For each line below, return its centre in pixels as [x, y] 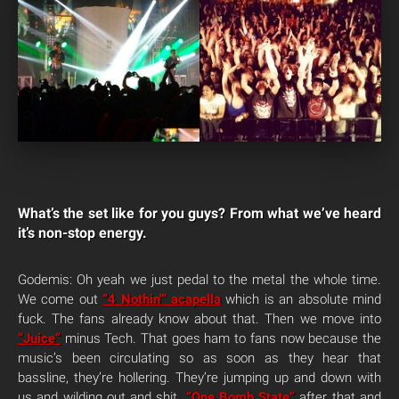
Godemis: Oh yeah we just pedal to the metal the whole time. [199, 280]
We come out [61, 299]
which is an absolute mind [301, 299]
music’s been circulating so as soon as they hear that [199, 358]
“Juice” [39, 338]
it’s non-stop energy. [82, 233]
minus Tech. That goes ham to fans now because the [221, 338]
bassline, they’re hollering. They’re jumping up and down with [199, 378]
